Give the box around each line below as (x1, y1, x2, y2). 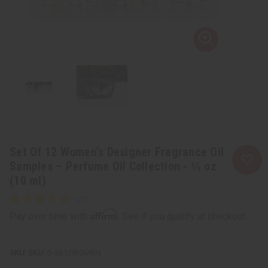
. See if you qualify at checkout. (118, 210, 247, 222)
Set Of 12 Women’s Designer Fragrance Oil (10, 144, 224, 159)
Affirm (90, 208, 118, 220)
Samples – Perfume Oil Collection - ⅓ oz (10, 159, 217, 173)
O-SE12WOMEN (45, 248, 100, 257)
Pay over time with (10, 210, 90, 222)
